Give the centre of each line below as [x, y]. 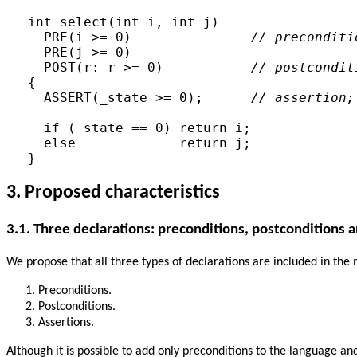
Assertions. [66, 322]
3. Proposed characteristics [113, 193]
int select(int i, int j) [123, 22]
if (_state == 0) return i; [139, 128]
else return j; [139, 143]
